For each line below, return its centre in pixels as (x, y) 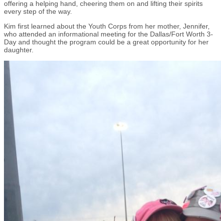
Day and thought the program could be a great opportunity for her (106, 42)
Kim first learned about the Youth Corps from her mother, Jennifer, (107, 26)
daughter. (20, 50)
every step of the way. (40, 11)
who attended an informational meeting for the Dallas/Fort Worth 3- (109, 34)
